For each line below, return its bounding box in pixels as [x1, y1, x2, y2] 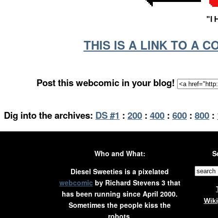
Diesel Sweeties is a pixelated [71, 166, 169, 176]
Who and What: [94, 148, 145, 158]
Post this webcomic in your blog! [36, 75, 177, 89]
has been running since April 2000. [62, 189, 178, 199]
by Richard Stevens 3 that [92, 178, 181, 187]
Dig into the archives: [4, 108, 93, 122]
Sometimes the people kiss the [69, 200, 171, 210]
